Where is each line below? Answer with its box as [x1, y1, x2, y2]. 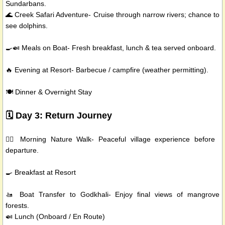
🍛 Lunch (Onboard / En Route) [6, 212, 105, 221]
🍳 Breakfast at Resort [6, 168, 76, 177]
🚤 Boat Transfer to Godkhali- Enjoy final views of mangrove [6, 190, 219, 199]
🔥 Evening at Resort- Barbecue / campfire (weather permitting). [6, 66, 208, 74]
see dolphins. [6, 22, 48, 30]
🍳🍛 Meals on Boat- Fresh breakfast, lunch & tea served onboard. [6, 44, 216, 52]
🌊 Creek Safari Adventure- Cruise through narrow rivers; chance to [6, 11, 219, 19]
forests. [6, 201, 29, 210]
